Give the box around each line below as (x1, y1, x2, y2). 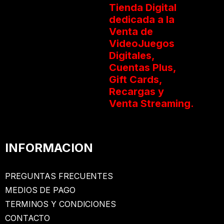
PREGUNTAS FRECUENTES (5, 170, 113, 181)
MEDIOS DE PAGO (5, 184, 75, 195)
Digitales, (109, 49, 154, 61)
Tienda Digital (109, 1, 176, 13)
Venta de (109, 25, 155, 37)
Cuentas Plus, (109, 61, 176, 73)
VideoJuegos (109, 37, 174, 49)
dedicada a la (109, 13, 174, 25)
